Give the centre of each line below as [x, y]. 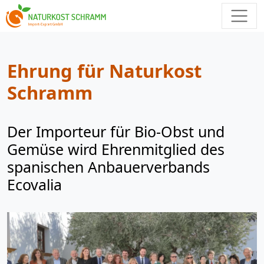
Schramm [50, 93]
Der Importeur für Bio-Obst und [116, 131]
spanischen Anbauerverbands [108, 167]
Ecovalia [34, 184]
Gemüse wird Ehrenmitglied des [116, 149]
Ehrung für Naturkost [104, 71]
